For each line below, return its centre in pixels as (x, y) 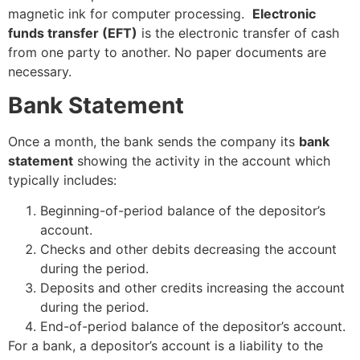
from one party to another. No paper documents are (167, 52)
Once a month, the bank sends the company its (153, 141)
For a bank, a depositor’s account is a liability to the (166, 346)
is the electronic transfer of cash (238, 33)
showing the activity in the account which (202, 160)
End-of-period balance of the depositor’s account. (193, 327)
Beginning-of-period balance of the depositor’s (183, 211)
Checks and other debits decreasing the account (188, 250)
